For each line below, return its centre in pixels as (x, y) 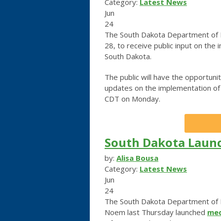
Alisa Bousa (137, 158)
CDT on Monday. (132, 98)
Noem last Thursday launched (156, 212)
